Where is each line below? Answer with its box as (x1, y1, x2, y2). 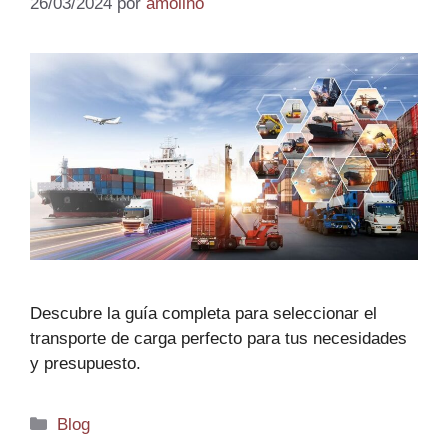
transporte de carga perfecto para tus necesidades (30, 329, 407, 349)
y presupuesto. (30, 354, 141, 374)
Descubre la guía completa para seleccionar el (30, 304, 377, 324)
